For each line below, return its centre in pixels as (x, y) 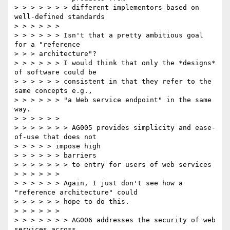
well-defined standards (60, 17)
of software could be (55, 72)
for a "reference (47, 45)
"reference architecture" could (76, 193)
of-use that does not (55, 137)
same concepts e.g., (53, 91)
